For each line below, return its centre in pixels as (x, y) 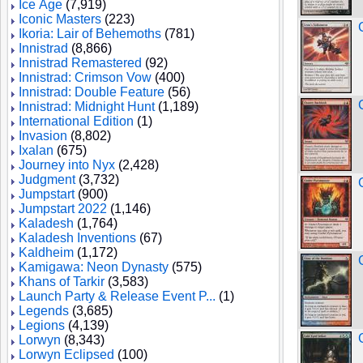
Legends (44, 311)
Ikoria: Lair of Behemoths (90, 34)
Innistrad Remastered (80, 63)
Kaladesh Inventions (77, 238)
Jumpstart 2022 (63, 209)
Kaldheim (46, 252)
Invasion (43, 136)
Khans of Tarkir (62, 282)
